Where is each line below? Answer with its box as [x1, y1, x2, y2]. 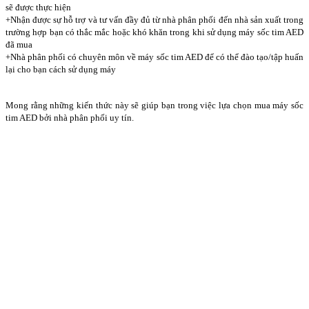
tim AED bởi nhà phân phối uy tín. [6, 112, 134, 123]
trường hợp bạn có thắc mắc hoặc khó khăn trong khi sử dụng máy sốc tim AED [6, 26, 303, 37]
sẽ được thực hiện [6, 1, 71, 12]
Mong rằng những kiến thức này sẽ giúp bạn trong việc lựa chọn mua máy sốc [6, 99, 303, 110]
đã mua [6, 39, 32, 50]
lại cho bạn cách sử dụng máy [6, 63, 116, 74]
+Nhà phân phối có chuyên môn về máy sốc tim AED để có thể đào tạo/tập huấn [6, 51, 303, 62]
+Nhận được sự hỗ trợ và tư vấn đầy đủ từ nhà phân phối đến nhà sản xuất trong [6, 14, 303, 25]
